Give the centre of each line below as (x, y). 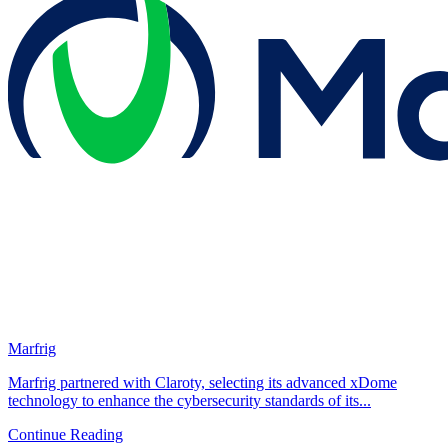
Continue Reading (65, 434)
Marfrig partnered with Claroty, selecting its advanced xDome (202, 382)
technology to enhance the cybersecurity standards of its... (189, 400)
